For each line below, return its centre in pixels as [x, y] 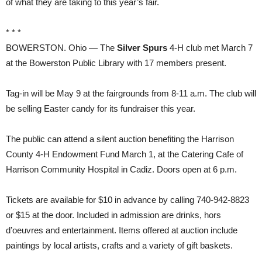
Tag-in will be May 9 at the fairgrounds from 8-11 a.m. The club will [131, 93]
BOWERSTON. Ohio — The [61, 48]
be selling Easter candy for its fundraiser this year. [101, 108]
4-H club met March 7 [210, 48]
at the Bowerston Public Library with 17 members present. [116, 63]
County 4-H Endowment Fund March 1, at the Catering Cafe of [125, 154]
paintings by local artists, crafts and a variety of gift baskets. [119, 245]
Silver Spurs [142, 48]
